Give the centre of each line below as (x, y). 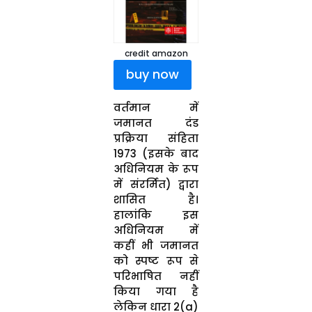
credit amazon (156, 54)
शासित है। (156, 199)
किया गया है (156, 291)
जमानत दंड (156, 123)
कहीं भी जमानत (156, 245)
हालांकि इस (156, 214)
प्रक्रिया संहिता (156, 138)
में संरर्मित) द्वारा (156, 184)
